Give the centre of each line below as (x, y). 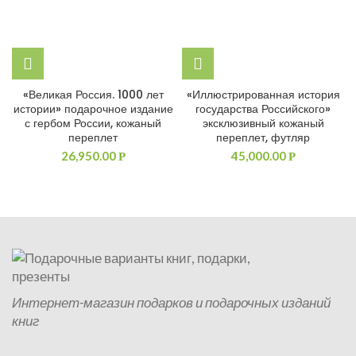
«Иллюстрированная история (263, 95)
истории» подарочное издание (93, 109)
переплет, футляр (263, 137)
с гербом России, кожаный (93, 123)
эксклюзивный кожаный (263, 123)
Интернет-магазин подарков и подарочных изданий (171, 302)
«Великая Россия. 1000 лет (93, 95)
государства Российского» (263, 109)
